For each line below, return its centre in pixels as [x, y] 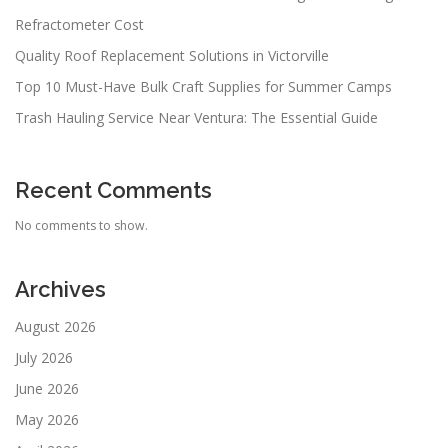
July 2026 [44, 358]
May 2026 [47, 420]
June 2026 [47, 389]
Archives [60, 289]
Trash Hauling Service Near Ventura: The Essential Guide [196, 118]
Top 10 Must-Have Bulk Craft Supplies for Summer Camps [203, 87]
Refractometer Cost [79, 25]
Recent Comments [113, 190]
